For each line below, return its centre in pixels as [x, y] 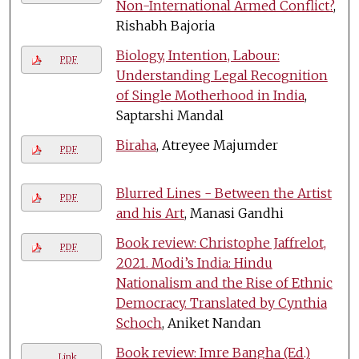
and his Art [150, 213]
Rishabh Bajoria [165, 25]
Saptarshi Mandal [169, 115]
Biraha [136, 145]
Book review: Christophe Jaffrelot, [221, 242]
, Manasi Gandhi [234, 213]
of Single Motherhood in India [210, 95]
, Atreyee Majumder [217, 145]
